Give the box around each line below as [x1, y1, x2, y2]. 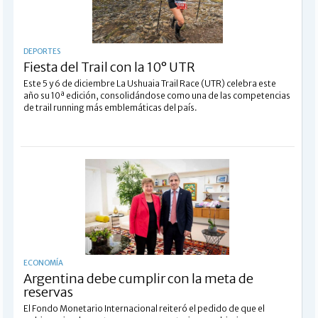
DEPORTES [23, 46, 60, 56]
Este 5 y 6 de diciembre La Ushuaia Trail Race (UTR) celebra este [23, 77, 276, 89]
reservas [23, 283, 73, 300]
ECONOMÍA [23, 258, 63, 268]
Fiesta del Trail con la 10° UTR [23, 58, 195, 75]
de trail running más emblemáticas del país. [23, 102, 197, 113]
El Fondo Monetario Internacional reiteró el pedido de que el [23, 302, 265, 314]
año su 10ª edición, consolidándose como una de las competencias [23, 89, 290, 101]
